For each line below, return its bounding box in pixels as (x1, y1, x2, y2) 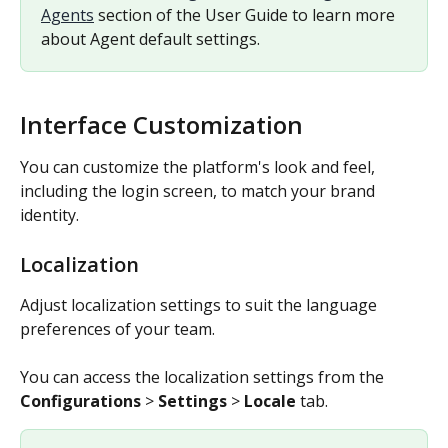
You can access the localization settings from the (20, 365, 388, 388)
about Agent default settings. (41, 27, 260, 50)
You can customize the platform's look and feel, (20, 156, 379, 179)
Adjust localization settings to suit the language (20, 293, 381, 316)
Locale (244, 389, 296, 412)
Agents (41, 3, 94, 26)
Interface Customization (20, 108, 303, 142)
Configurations (20, 389, 141, 412)
